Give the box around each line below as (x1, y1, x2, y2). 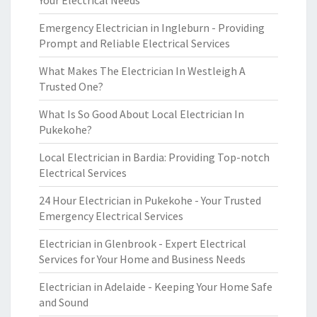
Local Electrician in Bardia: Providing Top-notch (39, 150, 270, 164)
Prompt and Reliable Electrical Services (39, 36, 230, 50)
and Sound (39, 295, 88, 309)
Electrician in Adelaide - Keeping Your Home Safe (39, 279, 272, 294)
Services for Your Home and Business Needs (39, 252, 246, 266)
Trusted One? (39, 79, 103, 93)
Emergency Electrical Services (39, 209, 183, 223)
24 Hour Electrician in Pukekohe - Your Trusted (39, 193, 261, 207)
